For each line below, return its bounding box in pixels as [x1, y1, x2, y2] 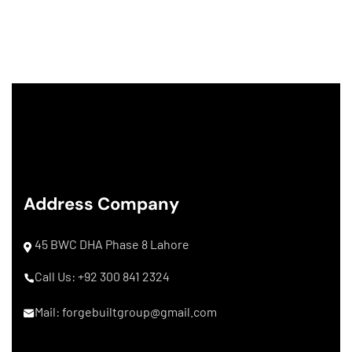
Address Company [24, 192, 179, 215]
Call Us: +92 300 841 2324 [35, 269, 170, 284]
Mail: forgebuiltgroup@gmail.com [35, 304, 217, 319]
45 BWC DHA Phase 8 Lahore [35, 236, 189, 251]
